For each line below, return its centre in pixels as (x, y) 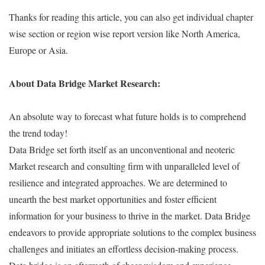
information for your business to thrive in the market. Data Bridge (130, 215)
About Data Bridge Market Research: (85, 83)
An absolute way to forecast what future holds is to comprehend (127, 116)
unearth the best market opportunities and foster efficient (113, 199)
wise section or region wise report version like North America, (125, 33)
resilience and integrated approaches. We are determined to (118, 182)
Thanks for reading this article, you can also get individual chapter (131, 17)
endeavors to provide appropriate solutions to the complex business (132, 232)
